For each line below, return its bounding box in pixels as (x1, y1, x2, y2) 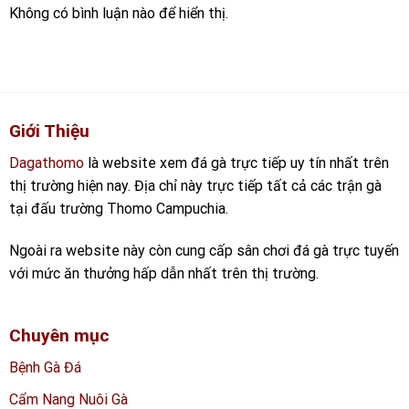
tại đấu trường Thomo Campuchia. (9, 199, 228, 217)
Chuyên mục (9, 325, 110, 347)
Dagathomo (9, 153, 84, 172)
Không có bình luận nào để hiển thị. (9, 5, 228, 23)
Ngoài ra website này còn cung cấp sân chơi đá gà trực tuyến (9, 241, 399, 259)
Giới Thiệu (9, 121, 89, 142)
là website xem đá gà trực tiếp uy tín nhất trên (84, 153, 389, 172)
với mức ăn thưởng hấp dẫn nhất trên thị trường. (9, 264, 319, 282)
